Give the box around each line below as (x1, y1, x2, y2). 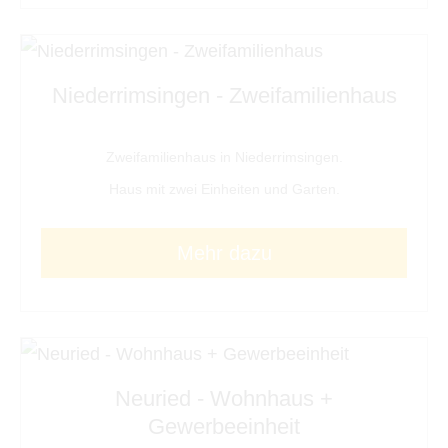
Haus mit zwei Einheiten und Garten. (108, 181, 340, 198)
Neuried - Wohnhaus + (115, 385, 333, 411)
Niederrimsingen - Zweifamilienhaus (51, 83, 397, 109)
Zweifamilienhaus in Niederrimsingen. (105, 149, 343, 166)
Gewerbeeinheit (148, 413, 300, 439)
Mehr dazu (176, 242, 272, 265)
